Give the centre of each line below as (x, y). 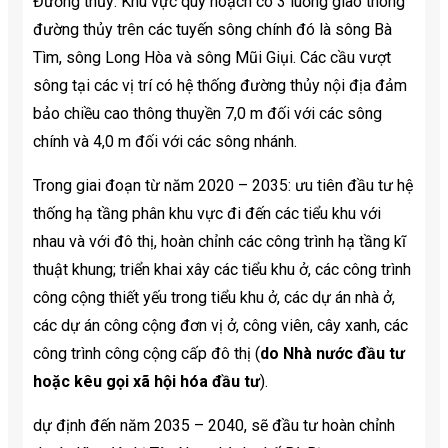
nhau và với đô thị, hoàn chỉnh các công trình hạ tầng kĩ (219, 242)
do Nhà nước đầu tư (332, 354)
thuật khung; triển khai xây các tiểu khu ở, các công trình (222, 270)
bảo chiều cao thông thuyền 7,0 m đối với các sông (207, 114)
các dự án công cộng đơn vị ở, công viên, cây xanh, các (220, 326)
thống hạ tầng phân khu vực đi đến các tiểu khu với (207, 214)
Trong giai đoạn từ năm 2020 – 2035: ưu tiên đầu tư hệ (223, 186)
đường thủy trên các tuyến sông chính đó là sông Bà (212, 30)
